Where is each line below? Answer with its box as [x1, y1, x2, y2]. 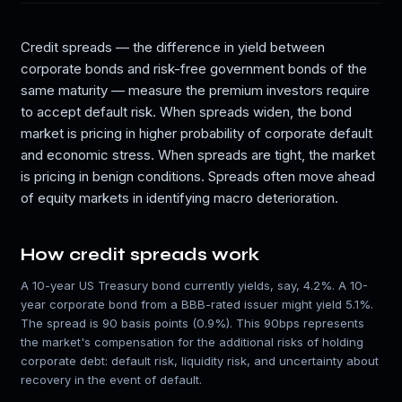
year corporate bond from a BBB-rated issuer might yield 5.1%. [20, 296, 373, 311]
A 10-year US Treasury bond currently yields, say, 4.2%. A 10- [20, 277, 368, 293]
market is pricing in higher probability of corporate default [20, 125, 372, 142]
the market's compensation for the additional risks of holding [20, 334, 363, 349]
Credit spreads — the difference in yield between [20, 39, 325, 56]
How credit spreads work [20, 244, 259, 265]
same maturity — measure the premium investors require [20, 82, 370, 99]
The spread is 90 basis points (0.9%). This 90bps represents [20, 315, 364, 330]
